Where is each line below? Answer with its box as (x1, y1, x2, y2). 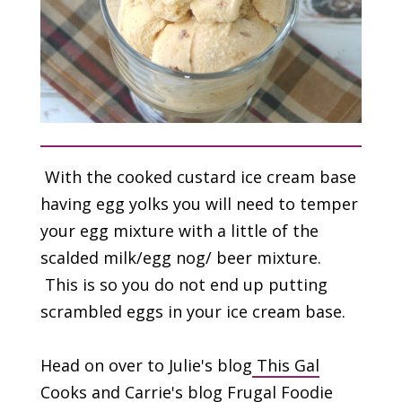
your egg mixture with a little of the (39, 219, 319, 241)
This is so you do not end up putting (39, 273, 328, 295)
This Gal (251, 354, 319, 376)
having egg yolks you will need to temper (39, 192, 358, 214)
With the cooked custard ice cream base (39, 165, 356, 188)
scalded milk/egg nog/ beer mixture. (39, 246, 321, 268)
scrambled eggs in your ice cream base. (39, 300, 345, 322)
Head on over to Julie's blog (39, 354, 252, 376)
